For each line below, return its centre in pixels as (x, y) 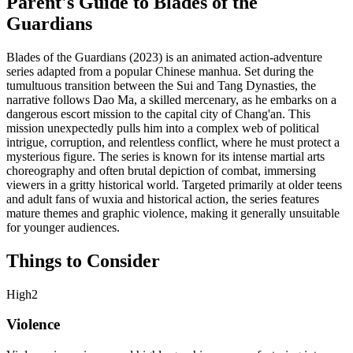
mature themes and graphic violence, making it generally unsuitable (173, 213)
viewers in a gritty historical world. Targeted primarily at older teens (174, 184)
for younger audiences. (63, 227)
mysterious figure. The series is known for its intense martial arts (165, 156)
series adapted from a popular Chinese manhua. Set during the (160, 71)
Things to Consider (83, 260)
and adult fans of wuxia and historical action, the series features (163, 199)
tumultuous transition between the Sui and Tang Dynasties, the (161, 85)
